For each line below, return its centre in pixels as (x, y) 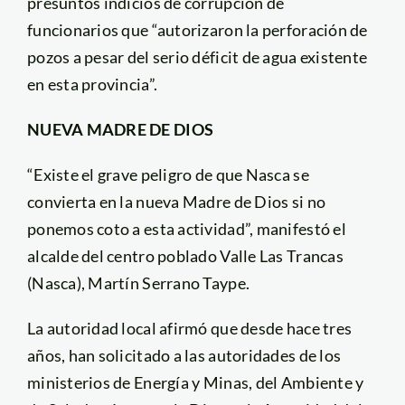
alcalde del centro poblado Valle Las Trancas (185, 255)
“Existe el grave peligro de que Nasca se (168, 174)
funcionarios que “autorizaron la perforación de (197, 29)
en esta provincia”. (92, 84)
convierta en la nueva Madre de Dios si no (176, 201)
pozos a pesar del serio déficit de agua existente (197, 57)
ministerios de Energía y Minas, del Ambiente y (195, 382)
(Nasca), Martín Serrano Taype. (138, 283)
